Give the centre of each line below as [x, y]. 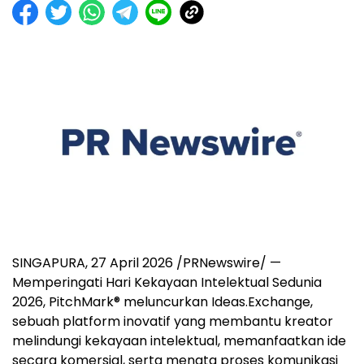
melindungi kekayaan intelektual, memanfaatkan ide [179, 340]
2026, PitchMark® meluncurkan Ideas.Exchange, [162, 301]
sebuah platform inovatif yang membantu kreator [173, 321]
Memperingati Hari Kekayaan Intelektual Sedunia [167, 282]
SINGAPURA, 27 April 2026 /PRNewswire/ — [147, 262]
